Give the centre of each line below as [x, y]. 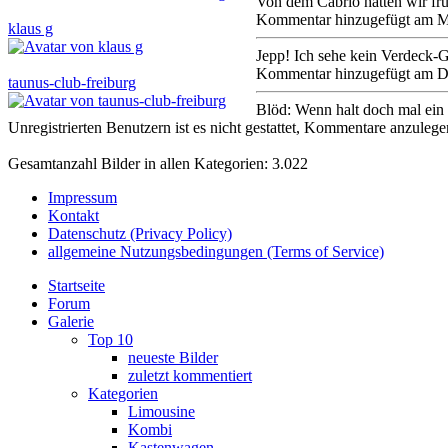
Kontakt [73, 215]
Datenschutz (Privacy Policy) [140, 233]
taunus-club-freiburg [72, 82]
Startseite [76, 285]
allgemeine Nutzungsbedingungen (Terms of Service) [216, 251]
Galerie [71, 321]
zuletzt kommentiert [190, 375]
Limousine [161, 411]
